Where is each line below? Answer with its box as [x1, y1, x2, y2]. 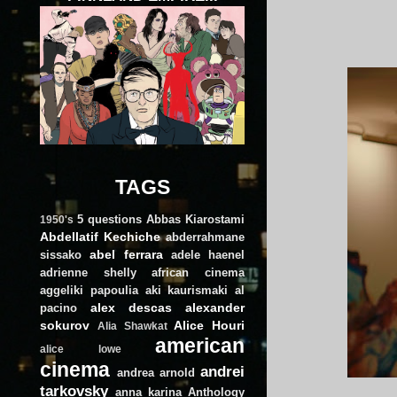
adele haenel [170, 247, 245, 261]
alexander [185, 300, 245, 315]
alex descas [90, 300, 172, 315]
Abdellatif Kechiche [40, 229, 160, 244]
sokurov [40, 317, 90, 332]
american [155, 333, 245, 357]
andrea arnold [117, 365, 195, 379]
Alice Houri [174, 317, 245, 332]
